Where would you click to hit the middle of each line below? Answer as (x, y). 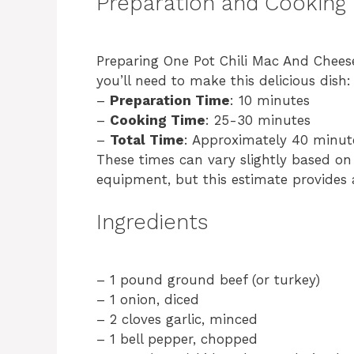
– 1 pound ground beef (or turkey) (208, 279)
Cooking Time (158, 120)
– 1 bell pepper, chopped (177, 339)
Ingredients (152, 222)
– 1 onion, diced (148, 299)
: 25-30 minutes (258, 120)
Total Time (147, 139)
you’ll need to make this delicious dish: (224, 80)
